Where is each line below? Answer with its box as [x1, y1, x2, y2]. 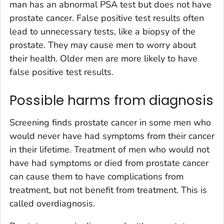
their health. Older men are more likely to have [9, 52, 197, 65]
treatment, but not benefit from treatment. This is [9, 183, 207, 196]
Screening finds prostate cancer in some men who [9, 116, 211, 128]
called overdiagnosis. [9, 197, 95, 209]
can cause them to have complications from [9, 170, 183, 182]
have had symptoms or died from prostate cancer [9, 156, 208, 169]
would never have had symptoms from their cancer [9, 129, 214, 142]
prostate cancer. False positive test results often [9, 12, 204, 24]
